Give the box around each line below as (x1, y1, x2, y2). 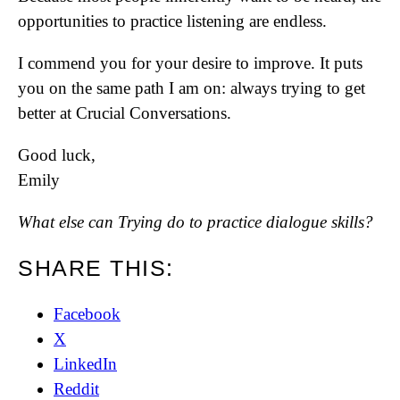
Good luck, (18, 146, 96, 164)
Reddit (54, 379, 99, 398)
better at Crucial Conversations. (18, 104, 231, 122)
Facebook (54, 304, 121, 323)
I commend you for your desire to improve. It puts (18, 54, 362, 72)
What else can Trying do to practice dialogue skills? (18, 212, 373, 231)
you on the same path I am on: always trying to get (18, 79, 365, 97)
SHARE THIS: (18, 255, 174, 280)
